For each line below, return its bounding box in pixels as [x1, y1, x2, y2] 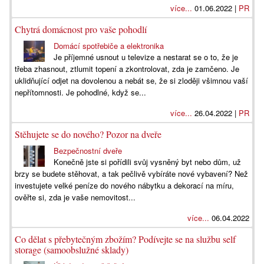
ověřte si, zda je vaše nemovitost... [15, 192, 136, 203]
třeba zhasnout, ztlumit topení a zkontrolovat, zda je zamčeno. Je [15, 63, 239, 74]
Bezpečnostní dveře [54, 145, 123, 156]
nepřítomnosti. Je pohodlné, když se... [15, 87, 146, 98]
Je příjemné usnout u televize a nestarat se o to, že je [54, 51, 239, 62]
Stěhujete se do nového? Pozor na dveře [15, 128, 161, 140]
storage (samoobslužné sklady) [15, 243, 128, 256]
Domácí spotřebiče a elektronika [54, 40, 164, 51]
